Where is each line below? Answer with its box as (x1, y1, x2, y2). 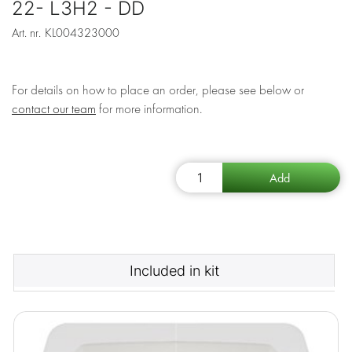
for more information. (96, 101, 202, 117)
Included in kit (129, 262, 219, 280)
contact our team (12, 101, 96, 117)
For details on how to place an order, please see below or (12, 82, 304, 98)
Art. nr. (12, 26, 41, 41)
